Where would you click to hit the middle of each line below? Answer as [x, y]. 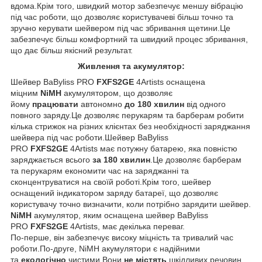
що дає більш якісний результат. [72, 50]
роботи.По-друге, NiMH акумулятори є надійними [105, 248]
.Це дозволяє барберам [196, 159]
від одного [205, 104]
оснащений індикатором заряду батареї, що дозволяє [114, 193]
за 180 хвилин [121, 159]
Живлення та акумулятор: [131, 66]
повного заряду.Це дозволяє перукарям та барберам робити [127, 115]
